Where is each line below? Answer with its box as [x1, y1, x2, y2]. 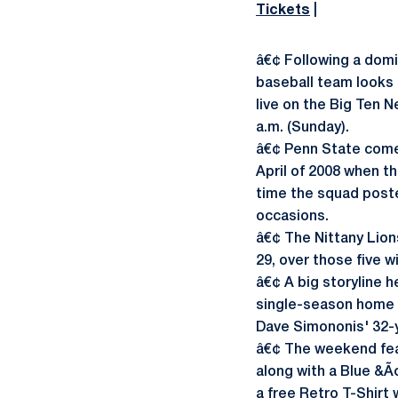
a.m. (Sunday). [256, 122, 349, 134]
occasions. [256, 211, 329, 223]
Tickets [256, 4, 310, 17]
